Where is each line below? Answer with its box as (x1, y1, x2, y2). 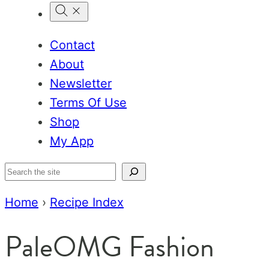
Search (4, 165, 44, 179)
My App (50, 134, 94, 148)
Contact (50, 38, 95, 52)
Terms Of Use (50, 95, 127, 110)
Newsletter (50, 76, 112, 91)
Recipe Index (50, 195, 124, 210)
